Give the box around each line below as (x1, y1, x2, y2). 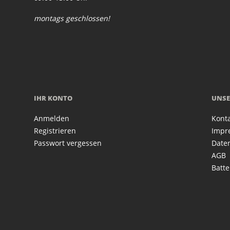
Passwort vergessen (34, 138, 102, 148)
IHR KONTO (34, 93, 73, 103)
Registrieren (34, 126, 76, 136)
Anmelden (34, 113, 70, 124)
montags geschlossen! (34, 13, 110, 24)
